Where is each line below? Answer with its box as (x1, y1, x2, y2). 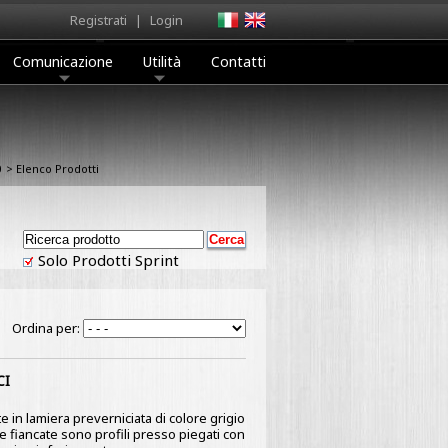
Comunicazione (13, 52, 113, 71)
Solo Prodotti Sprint (34, 250, 179, 270)
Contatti (211, 52, 266, 71)
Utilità (143, 52, 181, 71)
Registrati (70, 11, 127, 29)
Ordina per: (12, 319, 83, 337)
